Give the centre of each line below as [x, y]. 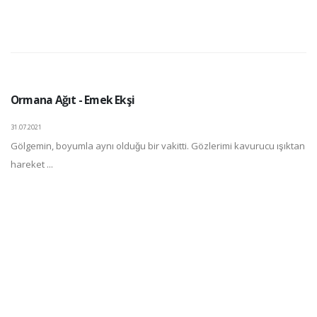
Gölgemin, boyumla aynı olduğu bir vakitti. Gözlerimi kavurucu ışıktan [158, 146]
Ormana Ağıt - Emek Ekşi [73, 100]
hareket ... [32, 164]
